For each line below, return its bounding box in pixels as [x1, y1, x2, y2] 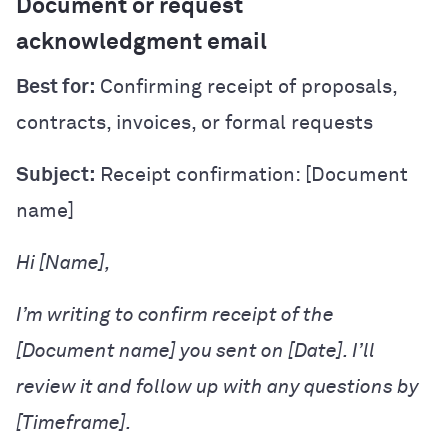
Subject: [16, 164, 95, 185]
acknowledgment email [16, 30, 267, 54]
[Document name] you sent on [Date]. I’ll [16, 340, 375, 361]
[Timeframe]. [16, 412, 132, 433]
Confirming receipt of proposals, [95, 76, 397, 97]
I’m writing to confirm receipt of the [16, 304, 334, 325]
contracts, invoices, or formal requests [16, 112, 373, 133]
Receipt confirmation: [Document [95, 164, 408, 185]
